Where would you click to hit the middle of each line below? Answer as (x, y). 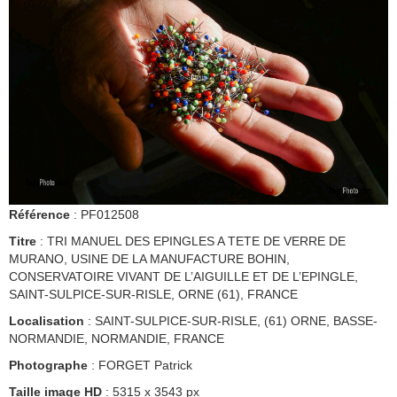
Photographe (48, 366)
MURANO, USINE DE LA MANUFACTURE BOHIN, (149, 259)
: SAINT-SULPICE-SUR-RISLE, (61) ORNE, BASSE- (231, 321)
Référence (39, 215)
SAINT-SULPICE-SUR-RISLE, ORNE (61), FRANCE (153, 295)
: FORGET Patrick (140, 366)
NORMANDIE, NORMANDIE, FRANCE (117, 339)
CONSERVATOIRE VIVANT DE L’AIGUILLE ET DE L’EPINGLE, (183, 277)
